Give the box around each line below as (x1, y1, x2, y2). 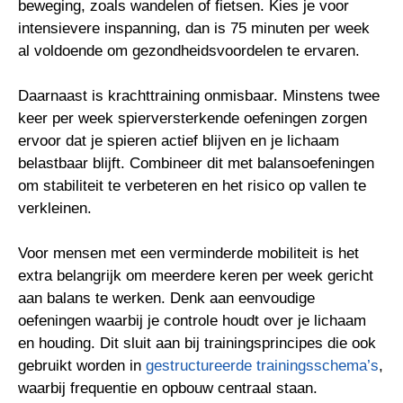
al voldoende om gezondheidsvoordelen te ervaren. (18, 42, 360, 59)
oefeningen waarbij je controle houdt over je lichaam (18, 312, 366, 329)
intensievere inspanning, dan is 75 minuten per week (18, 20, 370, 37)
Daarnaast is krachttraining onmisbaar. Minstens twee (18, 87, 380, 104)
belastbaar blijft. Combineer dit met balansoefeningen (18, 155, 374, 172)
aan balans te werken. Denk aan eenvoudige (18, 290, 315, 307)
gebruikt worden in (18, 357, 146, 374)
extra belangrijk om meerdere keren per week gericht (18, 267, 373, 284)
